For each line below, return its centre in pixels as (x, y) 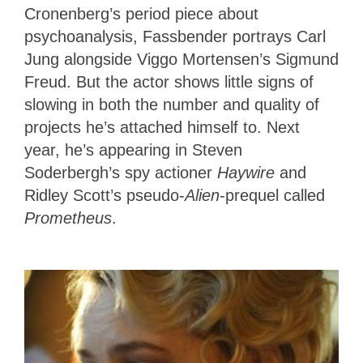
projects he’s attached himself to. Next (162, 127)
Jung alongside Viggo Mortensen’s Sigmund (181, 59)
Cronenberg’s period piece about (141, 13)
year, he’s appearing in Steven (133, 149)
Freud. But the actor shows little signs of (169, 81)
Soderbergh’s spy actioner (121, 172)
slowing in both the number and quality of (172, 104)
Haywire (246, 172)
